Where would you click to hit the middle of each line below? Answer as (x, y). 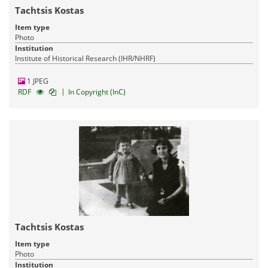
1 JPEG (37, 81)
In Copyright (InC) (97, 92)
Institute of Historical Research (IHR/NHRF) (85, 58)
